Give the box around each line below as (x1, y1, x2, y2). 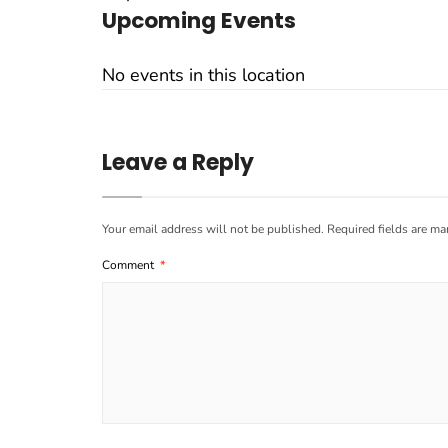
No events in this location (102, 63, 305, 87)
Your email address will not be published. (102, 221, 324, 237)
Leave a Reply (102, 147, 254, 178)
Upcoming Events (102, 5, 296, 36)
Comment (102, 257, 157, 273)
